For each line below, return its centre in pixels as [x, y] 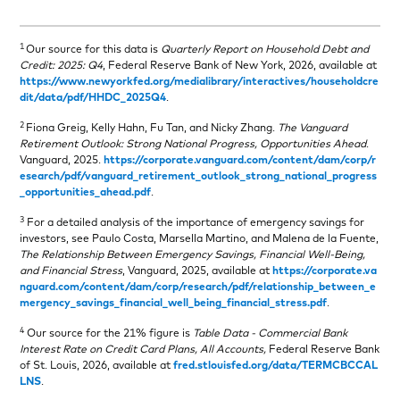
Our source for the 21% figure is [109, 333]
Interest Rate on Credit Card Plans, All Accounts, [143, 349]
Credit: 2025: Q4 [62, 65]
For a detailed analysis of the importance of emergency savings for [195, 222]
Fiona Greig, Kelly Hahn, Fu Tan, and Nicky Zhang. [152, 128]
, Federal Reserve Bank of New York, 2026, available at [240, 65]
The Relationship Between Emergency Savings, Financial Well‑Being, [193, 254]
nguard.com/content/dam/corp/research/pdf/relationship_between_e [198, 287]
